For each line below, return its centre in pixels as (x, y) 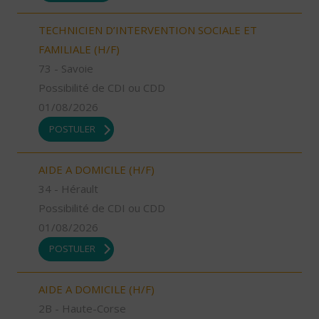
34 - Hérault (68, 188)
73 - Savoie (66, 69)
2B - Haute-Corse (82, 309)
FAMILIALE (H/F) (79, 49)
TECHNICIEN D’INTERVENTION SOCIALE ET (148, 30)
